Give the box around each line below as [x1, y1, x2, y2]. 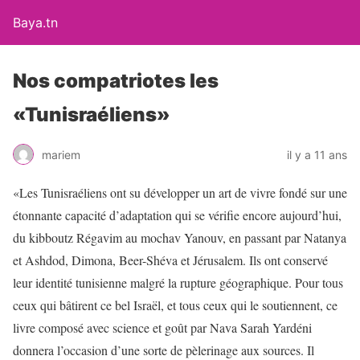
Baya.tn [13, 14, 58, 31]
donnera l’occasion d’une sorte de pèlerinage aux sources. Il [13, 342, 314, 358]
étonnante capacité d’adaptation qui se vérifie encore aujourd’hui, [13, 207, 342, 223]
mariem [42, 147, 80, 162]
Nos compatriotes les [13, 69, 219, 92]
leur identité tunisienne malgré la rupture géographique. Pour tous [13, 274, 343, 291]
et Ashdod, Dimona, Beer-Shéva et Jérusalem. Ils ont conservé [13, 252, 328, 268]
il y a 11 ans [287, 147, 347, 162]
